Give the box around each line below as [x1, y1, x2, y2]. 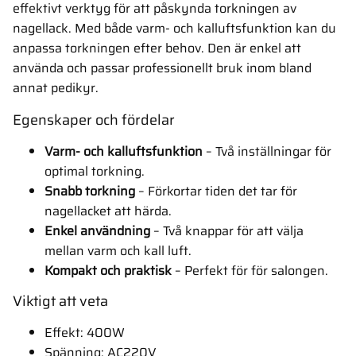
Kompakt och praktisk [44, 261, 172, 281]
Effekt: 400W [44, 323, 125, 343]
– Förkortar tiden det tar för [135, 181, 297, 202]
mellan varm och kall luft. [44, 241, 192, 261]
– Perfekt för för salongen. [172, 261, 331, 281]
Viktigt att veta [13, 290, 108, 313]
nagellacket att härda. [44, 201, 172, 222]
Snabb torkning [44, 181, 135, 202]
